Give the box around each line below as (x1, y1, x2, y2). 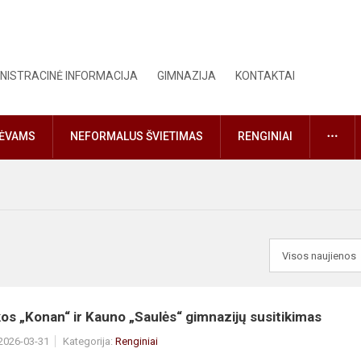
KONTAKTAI (235, 69, 296, 82)
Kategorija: (63, 335, 115, 348)
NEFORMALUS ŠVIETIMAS (70, 130, 203, 143)
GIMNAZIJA (157, 69, 217, 82)
